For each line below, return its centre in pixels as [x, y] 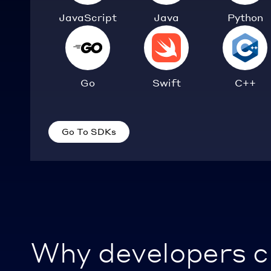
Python [245, 17]
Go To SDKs [89, 131]
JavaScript [88, 17]
